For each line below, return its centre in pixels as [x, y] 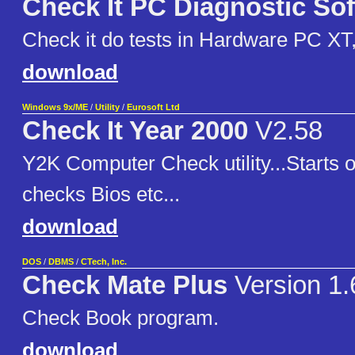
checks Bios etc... [101, 195]
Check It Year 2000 [135, 131]
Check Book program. [120, 318]
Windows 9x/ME [55, 107]
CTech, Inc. [104, 262]
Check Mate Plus [125, 286]
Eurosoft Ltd [153, 107]
